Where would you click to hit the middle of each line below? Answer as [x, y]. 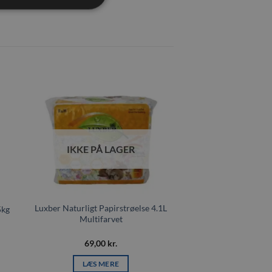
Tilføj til [149, 119]
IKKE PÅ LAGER [101, 149]
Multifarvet [101, 219]
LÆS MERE [101, 263]
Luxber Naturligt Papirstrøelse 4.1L [101, 208]
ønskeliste [149, 127]
